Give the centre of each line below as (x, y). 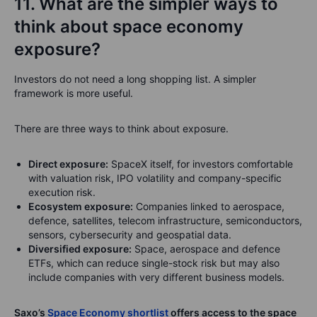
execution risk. (62, 192)
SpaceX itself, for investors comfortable (201, 164)
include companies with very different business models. (156, 277)
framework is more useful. (74, 93)
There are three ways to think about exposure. (121, 128)
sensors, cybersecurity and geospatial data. (130, 235)
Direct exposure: (68, 164)
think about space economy (129, 27)
